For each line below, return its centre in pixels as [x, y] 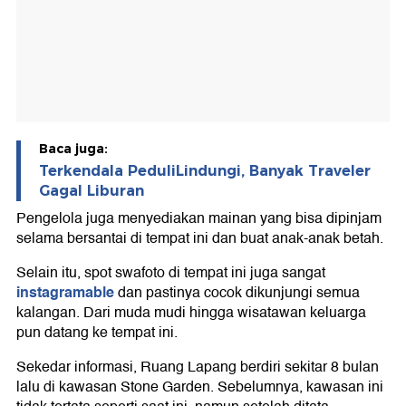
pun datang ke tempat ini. [97, 333]
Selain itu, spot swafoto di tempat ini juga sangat [171, 273]
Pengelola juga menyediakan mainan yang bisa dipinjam [199, 219]
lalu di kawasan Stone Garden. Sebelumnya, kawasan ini [200, 387]
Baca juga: [73, 149]
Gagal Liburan [92, 191]
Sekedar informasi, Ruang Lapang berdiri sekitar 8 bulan [198, 367]
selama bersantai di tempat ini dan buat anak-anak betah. [200, 239]
